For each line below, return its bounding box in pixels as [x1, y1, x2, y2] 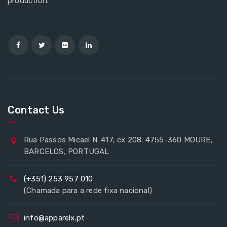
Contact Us [8, 104, 64, 116]
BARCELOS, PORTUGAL [24, 147, 109, 156]
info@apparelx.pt [24, 213, 85, 222]
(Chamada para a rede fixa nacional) [24, 186, 152, 195]
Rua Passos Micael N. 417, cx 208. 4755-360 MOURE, [24, 135, 213, 144]
